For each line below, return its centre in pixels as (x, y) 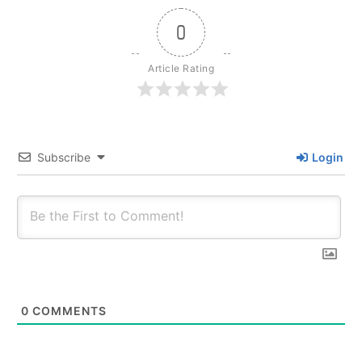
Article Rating (181, 68)
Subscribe (64, 157)
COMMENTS (68, 311)
